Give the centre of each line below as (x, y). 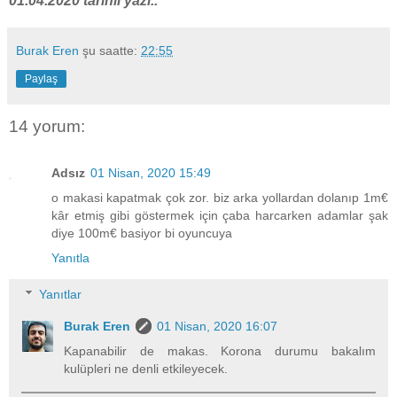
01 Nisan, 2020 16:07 (218, 327)
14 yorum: (47, 127)
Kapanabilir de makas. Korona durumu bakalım (220, 351)
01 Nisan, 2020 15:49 (151, 172)
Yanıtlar (61, 295)
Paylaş (41, 79)
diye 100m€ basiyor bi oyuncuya (142, 233)
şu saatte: (112, 51)
